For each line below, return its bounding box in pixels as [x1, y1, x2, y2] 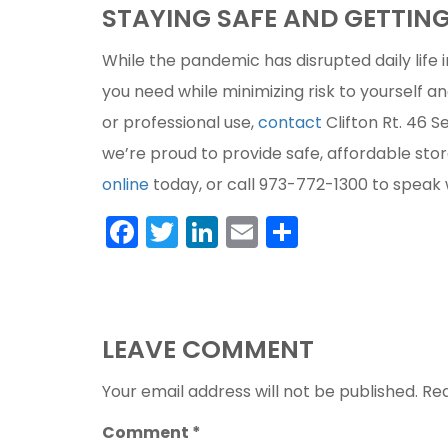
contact [258, 110, 322, 134]
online [102, 172, 149, 196]
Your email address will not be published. [102, 379, 418, 403]
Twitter [178, 208, 283, 254]
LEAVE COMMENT [102, 331, 314, 367]
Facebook [138, 208, 290, 254]
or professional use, [102, 110, 258, 134]
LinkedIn [218, 208, 342, 254]
